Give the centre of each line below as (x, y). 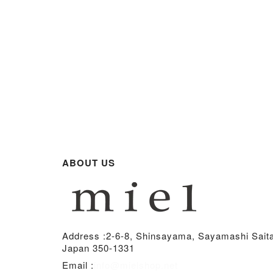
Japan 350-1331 (98, 248)
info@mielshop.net (136, 265)
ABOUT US (89, 163)
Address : (84, 236)
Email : (78, 265)
